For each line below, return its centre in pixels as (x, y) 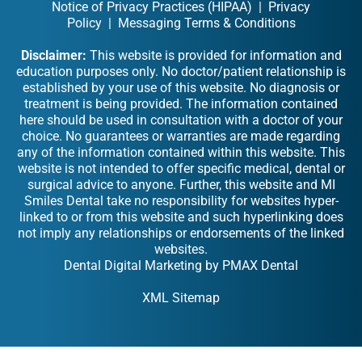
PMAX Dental (260, 265)
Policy (84, 23)
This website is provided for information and (214, 55)
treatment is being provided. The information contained (181, 103)
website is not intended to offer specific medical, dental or (181, 168)
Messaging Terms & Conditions (206, 23)
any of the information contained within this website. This (181, 152)
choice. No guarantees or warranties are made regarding (181, 136)
